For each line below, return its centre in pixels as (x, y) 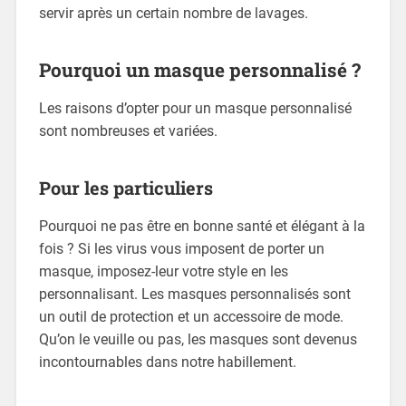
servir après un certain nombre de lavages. (173, 14)
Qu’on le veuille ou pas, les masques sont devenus (198, 340)
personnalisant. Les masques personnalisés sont (194, 295)
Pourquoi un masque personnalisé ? (199, 70)
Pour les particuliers (126, 188)
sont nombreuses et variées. (128, 131)
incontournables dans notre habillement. (167, 362)
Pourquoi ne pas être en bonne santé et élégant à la (202, 227)
